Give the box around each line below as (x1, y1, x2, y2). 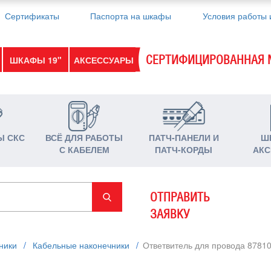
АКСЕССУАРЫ (74, 53, 134, 66)
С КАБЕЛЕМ (59, 143, 109, 155)
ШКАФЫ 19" (9, 53, 62, 66)
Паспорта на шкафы (90, 10, 172, 22)
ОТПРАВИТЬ (149, 190, 210, 204)
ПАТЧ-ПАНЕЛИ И (148, 131, 219, 143)
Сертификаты (4, 10, 59, 22)
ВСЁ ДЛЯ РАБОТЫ (45, 131, 123, 143)
